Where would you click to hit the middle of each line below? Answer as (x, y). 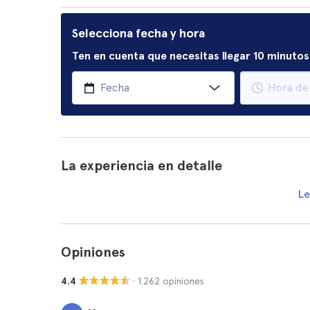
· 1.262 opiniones (168, 281)
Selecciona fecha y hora (138, 33)
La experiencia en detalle (142, 165)
